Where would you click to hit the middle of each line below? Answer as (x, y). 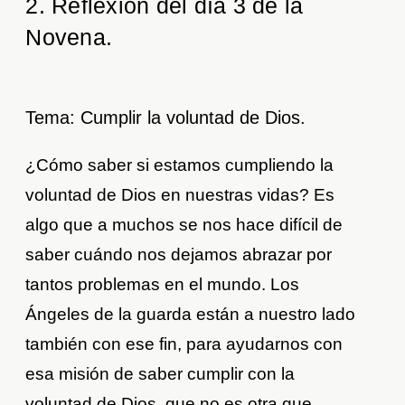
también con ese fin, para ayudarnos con (184, 344)
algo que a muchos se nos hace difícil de (184, 225)
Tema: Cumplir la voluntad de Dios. (166, 118)
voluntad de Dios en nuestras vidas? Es (180, 195)
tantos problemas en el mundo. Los (163, 285)
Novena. (69, 38)
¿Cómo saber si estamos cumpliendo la (180, 165)
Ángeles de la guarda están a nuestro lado (191, 315)
